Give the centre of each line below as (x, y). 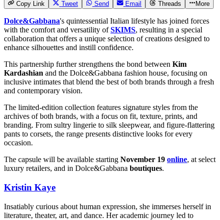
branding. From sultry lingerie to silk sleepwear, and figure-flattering (109, 125)
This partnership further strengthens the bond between (88, 64)
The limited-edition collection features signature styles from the (101, 108)
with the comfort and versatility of (57, 30)
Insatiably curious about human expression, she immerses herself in (108, 206)
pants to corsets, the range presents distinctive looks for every (98, 134)
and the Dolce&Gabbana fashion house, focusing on (125, 73)
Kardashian (24, 73)
